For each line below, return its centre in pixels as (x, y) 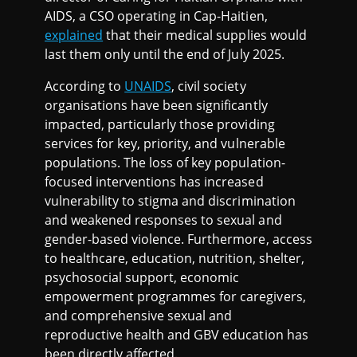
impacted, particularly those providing (160, 125)
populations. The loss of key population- (165, 163)
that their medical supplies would (205, 35)
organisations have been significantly (156, 106)
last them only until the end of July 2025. (165, 55)
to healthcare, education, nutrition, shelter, (175, 259)
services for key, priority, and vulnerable (165, 144)
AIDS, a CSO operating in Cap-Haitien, (156, 16)
